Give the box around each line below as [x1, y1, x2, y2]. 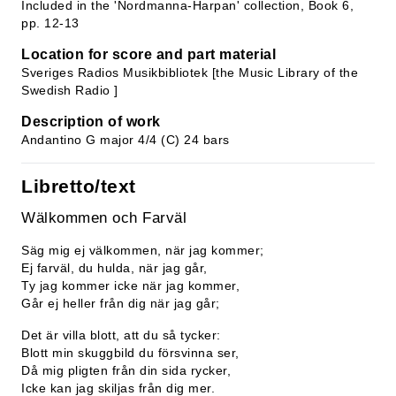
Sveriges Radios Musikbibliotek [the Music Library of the [21, 65, 358, 80]
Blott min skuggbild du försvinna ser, [21, 346, 240, 360]
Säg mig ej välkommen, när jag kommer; [21, 243, 264, 257]
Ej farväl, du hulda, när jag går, [21, 261, 208, 275]
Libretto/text [21, 176, 136, 196]
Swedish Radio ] [21, 83, 118, 97]
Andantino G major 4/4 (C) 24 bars [21, 133, 230, 147]
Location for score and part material [21, 47, 276, 62]
